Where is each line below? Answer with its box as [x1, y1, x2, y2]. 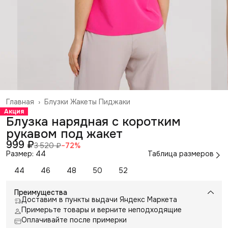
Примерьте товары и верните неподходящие [21, 205, 182, 214]
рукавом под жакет [6, 126, 123, 141]
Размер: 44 [6, 149, 46, 158]
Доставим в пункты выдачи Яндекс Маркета [21, 194, 177, 204]
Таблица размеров [148, 149, 214, 158]
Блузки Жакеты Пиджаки [44, 97, 130, 106]
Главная [6, 97, 34, 106]
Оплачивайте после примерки [21, 215, 127, 224]
